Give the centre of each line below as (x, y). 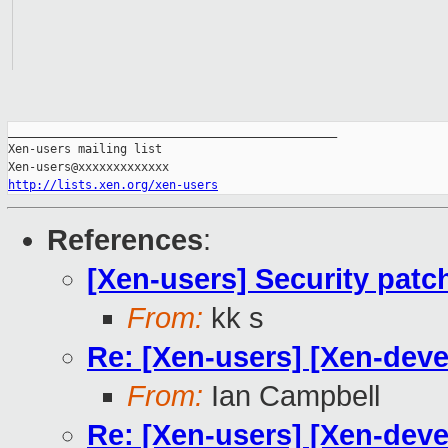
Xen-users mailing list (85, 149)
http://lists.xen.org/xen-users (113, 185)
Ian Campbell (291, 396)
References (125, 240)
